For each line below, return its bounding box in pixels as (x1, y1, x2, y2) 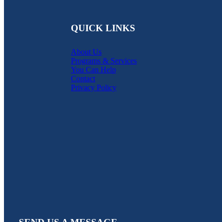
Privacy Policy (71, 83, 116, 92)
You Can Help (71, 65, 116, 74)
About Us (71, 47, 102, 56)
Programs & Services (71, 56, 137, 65)
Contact (71, 74, 95, 83)
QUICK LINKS (71, 23, 135, 34)
